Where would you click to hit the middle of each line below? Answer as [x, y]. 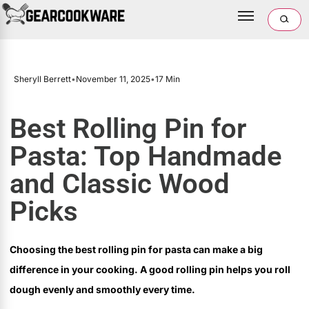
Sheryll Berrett [42, 79]
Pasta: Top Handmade [146, 156]
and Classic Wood [120, 184]
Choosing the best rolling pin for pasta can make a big [136, 249]
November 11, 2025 [113, 79]
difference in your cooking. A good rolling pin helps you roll [150, 269]
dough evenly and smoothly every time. [102, 289]
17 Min [168, 79]
